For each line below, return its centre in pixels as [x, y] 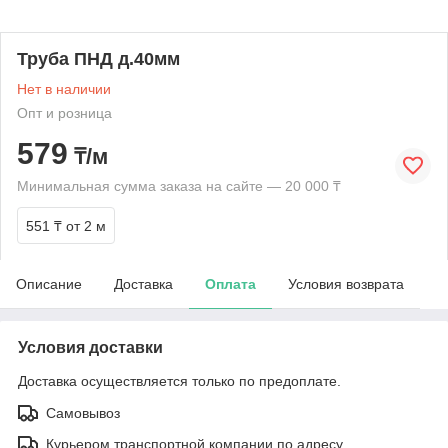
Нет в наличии [64, 89]
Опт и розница [64, 113]
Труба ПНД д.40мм [98, 59]
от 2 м [86, 226]
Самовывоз [83, 413]
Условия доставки [90, 347]
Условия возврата [346, 284]
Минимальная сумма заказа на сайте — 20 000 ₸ [179, 186]
